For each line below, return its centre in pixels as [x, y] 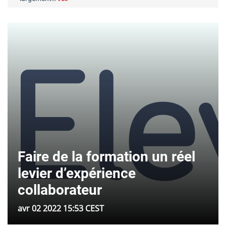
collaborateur [60, 190]
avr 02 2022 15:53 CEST [61, 209]
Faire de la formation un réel [106, 157]
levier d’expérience [77, 174]
